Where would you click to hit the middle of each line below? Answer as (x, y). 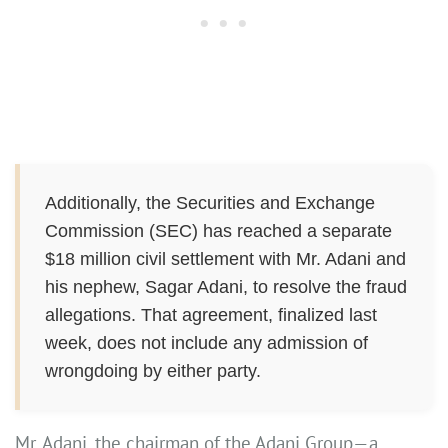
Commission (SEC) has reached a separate (218, 231)
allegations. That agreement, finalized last (211, 315)
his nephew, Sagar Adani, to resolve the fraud (226, 287)
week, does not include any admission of (206, 343)
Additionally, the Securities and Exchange (210, 203)
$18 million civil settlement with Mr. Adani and (225, 259)
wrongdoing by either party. (153, 371)
